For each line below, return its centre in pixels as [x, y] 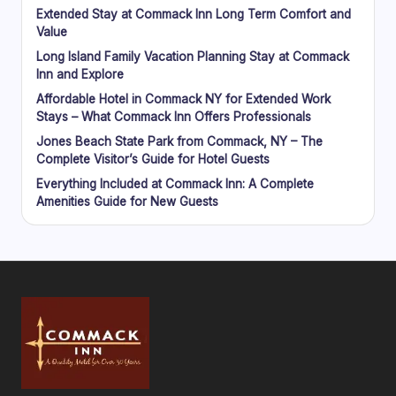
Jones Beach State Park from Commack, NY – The [179, 141]
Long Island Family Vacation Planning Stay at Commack [193, 56]
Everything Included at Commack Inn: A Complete [175, 183]
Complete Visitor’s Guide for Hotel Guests [153, 159]
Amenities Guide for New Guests [127, 201]
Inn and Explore [80, 74]
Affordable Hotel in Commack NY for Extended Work [183, 99]
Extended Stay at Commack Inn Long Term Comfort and [194, 14]
